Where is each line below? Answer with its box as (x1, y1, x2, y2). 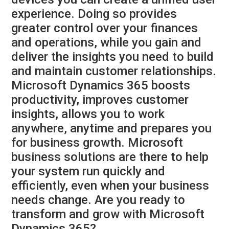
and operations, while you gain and (11, 35, 202, 50)
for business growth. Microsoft (11, 135, 184, 150)
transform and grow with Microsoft (11, 207, 205, 222)
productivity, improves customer (11, 93, 189, 107)
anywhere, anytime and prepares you (11, 121, 212, 136)
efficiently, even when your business (11, 178, 210, 193)
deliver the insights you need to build (11, 50, 214, 64)
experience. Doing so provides (11, 7, 177, 21)
